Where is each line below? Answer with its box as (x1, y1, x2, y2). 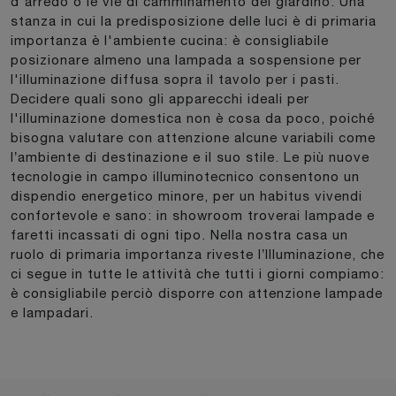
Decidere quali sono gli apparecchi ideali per (11, 90, 309, 106)
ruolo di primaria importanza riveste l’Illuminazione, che (11, 246, 385, 262)
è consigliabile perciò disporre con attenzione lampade (11, 285, 383, 301)
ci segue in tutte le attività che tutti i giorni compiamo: (11, 265, 385, 281)
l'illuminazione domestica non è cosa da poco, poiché (11, 110, 375, 126)
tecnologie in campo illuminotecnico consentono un (11, 168, 360, 184)
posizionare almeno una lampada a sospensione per (11, 51, 362, 67)
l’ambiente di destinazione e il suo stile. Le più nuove (11, 148, 369, 164)
